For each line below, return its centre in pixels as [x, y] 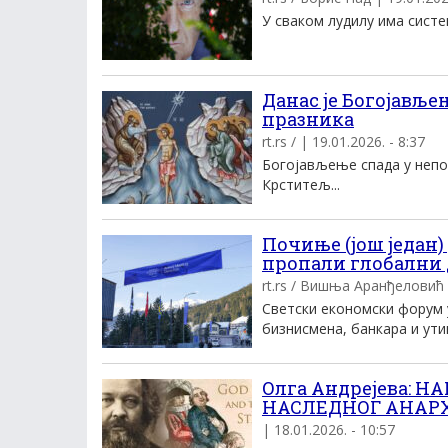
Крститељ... [301, 184]
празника [308, 119]
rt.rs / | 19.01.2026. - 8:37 [343, 141]
